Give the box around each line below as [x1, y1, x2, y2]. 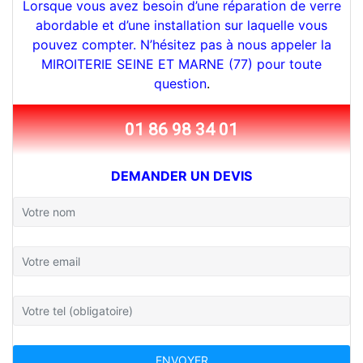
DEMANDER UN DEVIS [111, 168, 252, 184]
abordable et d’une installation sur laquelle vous [36, 17, 327, 33]
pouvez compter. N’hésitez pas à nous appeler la [32, 36, 331, 53]
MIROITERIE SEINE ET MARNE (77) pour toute [41, 56, 322, 72]
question [153, 75, 207, 92]
